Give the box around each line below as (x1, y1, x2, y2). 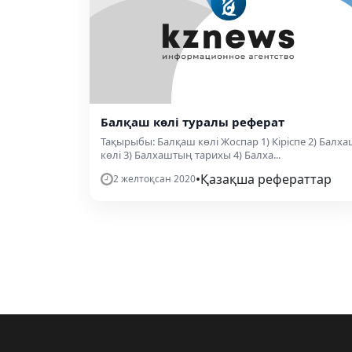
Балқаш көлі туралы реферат (101, 114, 284, 130)
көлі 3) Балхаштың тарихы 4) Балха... (101, 148, 280, 163)
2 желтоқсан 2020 (113, 172, 196, 186)
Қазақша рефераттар (200, 170, 332, 189)
